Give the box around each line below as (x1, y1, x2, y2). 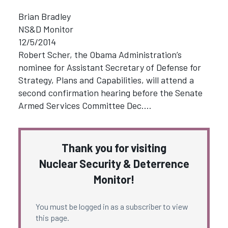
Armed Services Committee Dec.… (18, 99, 152, 111)
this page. (35, 213, 69, 223)
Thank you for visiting (62, 141, 166, 155)
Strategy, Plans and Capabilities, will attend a (18, 74, 194, 85)
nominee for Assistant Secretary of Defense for (18, 61, 201, 73)
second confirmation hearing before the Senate (18, 87, 203, 98)
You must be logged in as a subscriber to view (35, 202, 188, 212)
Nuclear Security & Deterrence (39, 157, 189, 170)
